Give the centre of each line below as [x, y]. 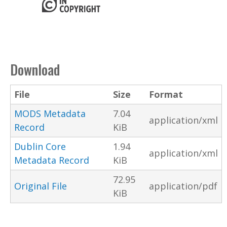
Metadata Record [52, 160]
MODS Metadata [50, 114]
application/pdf [183, 186]
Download [35, 70]
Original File [41, 186]
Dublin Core [40, 147]
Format [166, 94]
